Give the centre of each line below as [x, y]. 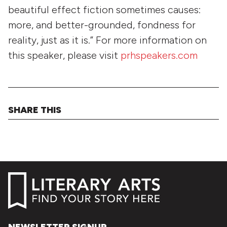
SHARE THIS [35, 110]
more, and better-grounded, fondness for [102, 25]
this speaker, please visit [64, 55]
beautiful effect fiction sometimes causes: [104, 9]
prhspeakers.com [159, 55]
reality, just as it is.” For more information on [107, 40]
